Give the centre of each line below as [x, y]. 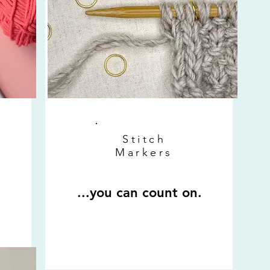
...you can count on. [139, 193]
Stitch [144, 140]
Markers [144, 153]
